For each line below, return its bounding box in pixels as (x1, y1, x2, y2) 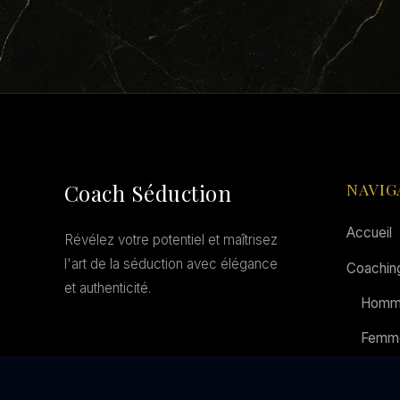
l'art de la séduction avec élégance (64, 255, 278, 272)
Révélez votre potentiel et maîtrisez (64, 231, 278, 248)
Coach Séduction (64, 179, 232, 207)
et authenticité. (64, 279, 151, 296)
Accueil (346, 224, 392, 241)
